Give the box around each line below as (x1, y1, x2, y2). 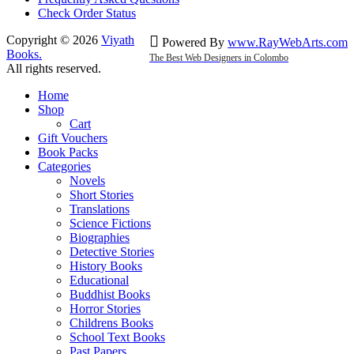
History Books (70, 259, 142, 273)
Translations (70, 202, 130, 217)
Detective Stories (70, 245, 154, 259)
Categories (38, 160, 91, 174)
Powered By (159, 36, 228, 50)
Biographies (70, 231, 130, 245)
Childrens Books (70, 316, 153, 330)
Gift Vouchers (38, 131, 107, 145)
